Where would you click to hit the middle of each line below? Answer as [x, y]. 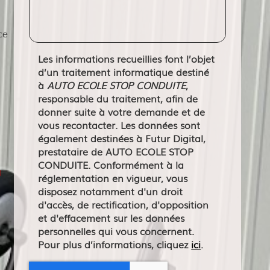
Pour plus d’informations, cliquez [115, 244]
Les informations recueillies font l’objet [127, 58]
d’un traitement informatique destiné [124, 72]
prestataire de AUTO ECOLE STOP [116, 151]
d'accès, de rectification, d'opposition [124, 204]
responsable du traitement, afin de [118, 98]
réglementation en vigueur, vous [113, 178]
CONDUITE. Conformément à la [111, 165]
